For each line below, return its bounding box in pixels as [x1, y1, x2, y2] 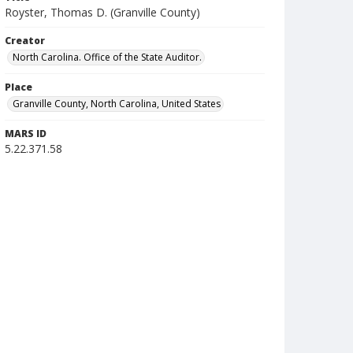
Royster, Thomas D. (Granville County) [5, 5, 200, 20]
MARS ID [5, 127, 46, 140]
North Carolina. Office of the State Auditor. [13, 50, 202, 64]
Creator [5, 34, 45, 47]
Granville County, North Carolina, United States [13, 97, 221, 110]
